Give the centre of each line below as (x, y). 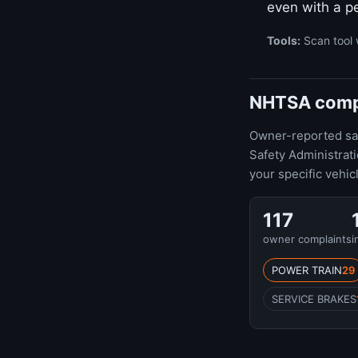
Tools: (284, 40)
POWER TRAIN (307, 270)
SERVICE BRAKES (314, 299)
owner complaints (307, 239)
